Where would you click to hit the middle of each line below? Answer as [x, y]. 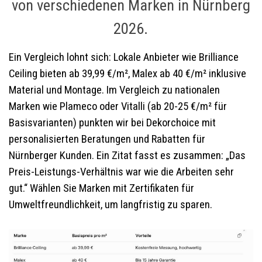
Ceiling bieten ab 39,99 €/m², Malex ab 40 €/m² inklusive [127, 74]
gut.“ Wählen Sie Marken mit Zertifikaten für [101, 189]
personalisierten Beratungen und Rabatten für [107, 139]
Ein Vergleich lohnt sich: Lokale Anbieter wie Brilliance [124, 58]
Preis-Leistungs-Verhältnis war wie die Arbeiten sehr [121, 172]
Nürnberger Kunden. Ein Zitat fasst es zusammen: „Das [127, 156]
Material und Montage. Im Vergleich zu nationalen [114, 90]
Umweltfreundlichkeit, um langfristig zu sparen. [111, 205]
